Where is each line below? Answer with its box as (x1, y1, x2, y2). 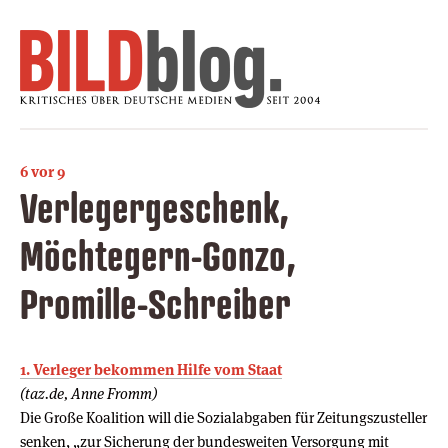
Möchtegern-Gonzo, (20, 230, 296, 280)
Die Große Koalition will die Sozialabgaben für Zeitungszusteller (20, 407, 427, 427)
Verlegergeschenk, (20, 182, 289, 232)
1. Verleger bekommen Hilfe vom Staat (20, 359, 282, 379)
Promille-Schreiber (20, 278, 291, 328)
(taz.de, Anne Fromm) (20, 383, 157, 403)
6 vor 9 (20, 161, 65, 181)
